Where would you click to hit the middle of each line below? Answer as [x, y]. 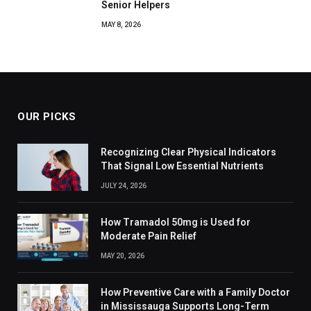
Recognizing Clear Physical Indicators [188, 152]
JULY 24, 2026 [124, 186]
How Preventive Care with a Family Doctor [195, 293]
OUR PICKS [47, 117]
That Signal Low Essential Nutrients [182, 166]
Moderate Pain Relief [149, 236]
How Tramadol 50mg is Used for [176, 222]
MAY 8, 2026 [121, 25]
